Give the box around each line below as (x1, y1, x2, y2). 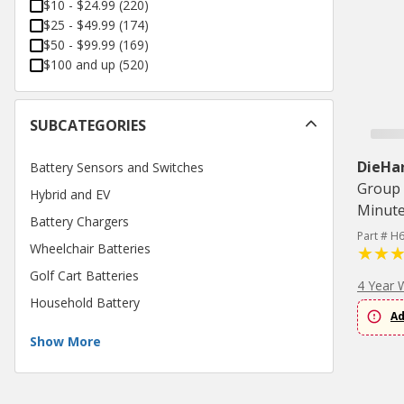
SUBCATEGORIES (30, 115, 146, 136)
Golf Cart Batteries (30, 267, 139, 285)
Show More (30, 333, 101, 351)
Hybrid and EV (30, 186, 110, 204)
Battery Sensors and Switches (30, 159, 204, 177)
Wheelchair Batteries (30, 240, 151, 258)
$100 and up (43, 56, 115, 74)
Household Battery (30, 294, 140, 312)
